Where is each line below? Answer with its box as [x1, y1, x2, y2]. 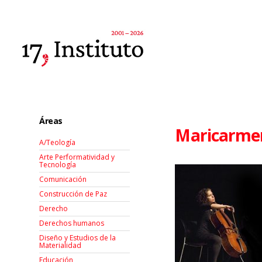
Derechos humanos [39, 218, 105, 229]
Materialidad [39, 240, 82, 251]
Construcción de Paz [39, 189, 108, 199]
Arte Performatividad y [39, 152, 115, 163]
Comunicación [39, 174, 87, 185]
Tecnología [39, 160, 77, 170]
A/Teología [39, 137, 76, 148]
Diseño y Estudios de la [39, 233, 116, 243]
